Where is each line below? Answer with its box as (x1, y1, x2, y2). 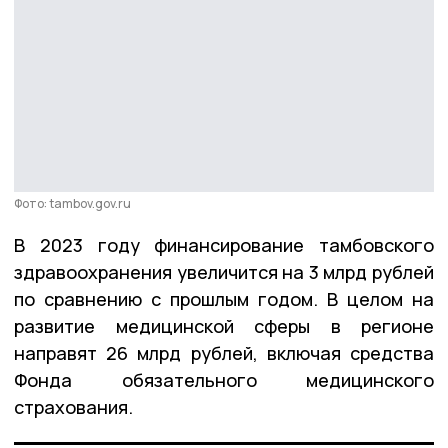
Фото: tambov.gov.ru (14, 194, 131, 212)
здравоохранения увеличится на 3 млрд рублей (14, 259, 434, 284)
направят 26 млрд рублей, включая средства (14, 340, 434, 365)
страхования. (14, 394, 133, 419)
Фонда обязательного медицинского (14, 367, 434, 392)
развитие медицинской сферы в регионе (14, 313, 434, 338)
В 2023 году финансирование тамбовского (14, 232, 434, 257)
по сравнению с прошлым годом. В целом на (14, 286, 434, 311)
